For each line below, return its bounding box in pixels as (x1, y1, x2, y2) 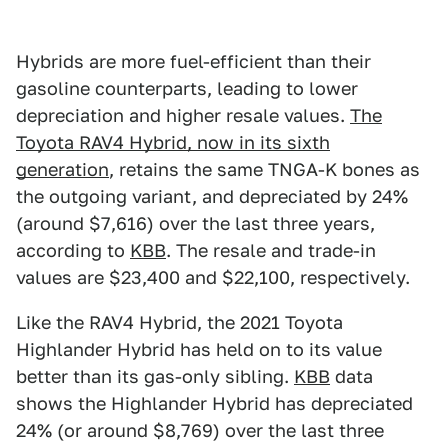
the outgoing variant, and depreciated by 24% (16, 185, 408, 207)
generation (16, 158, 109, 180)
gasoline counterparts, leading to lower (16, 77, 358, 99)
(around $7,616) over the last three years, (16, 212, 375, 234)
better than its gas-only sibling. (16, 365, 294, 387)
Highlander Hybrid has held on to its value (16, 338, 382, 360)
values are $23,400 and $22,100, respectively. (16, 266, 410, 288)
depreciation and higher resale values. (16, 104, 350, 126)
